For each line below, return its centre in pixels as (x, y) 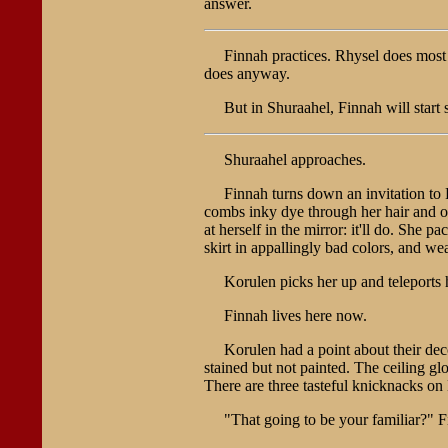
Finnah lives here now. (295, 315)
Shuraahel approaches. (294, 159)
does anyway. (246, 73)
